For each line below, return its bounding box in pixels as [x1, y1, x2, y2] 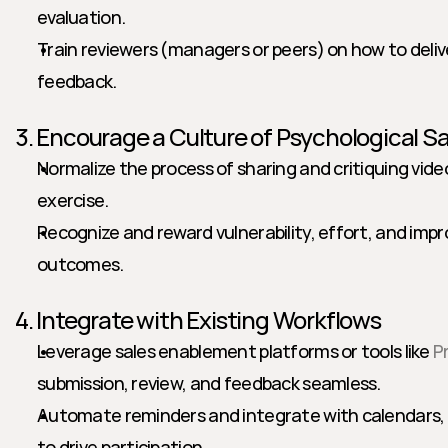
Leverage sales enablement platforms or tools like [37, 339, 433, 363]
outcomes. [37, 252, 124, 276]
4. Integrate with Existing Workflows [15, 303, 381, 336]
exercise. [37, 188, 109, 212]
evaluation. [37, 5, 126, 29]
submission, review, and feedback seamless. [37, 371, 381, 395]
